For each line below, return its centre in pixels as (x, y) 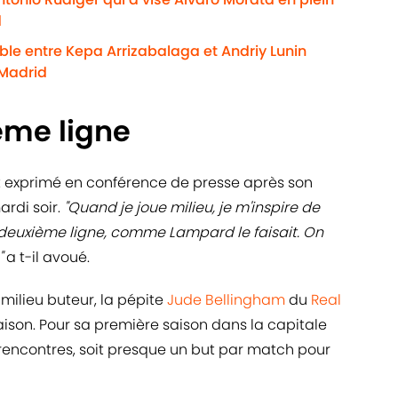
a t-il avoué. (48, 258)
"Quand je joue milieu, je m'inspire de (192, 208)
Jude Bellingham (226, 300)
